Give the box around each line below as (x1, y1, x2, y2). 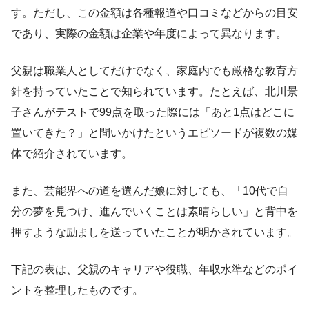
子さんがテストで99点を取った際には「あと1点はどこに (11, 106, 295, 119)
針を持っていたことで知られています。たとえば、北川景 (11, 86, 298, 98)
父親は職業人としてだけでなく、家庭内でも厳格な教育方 (11, 65, 298, 77)
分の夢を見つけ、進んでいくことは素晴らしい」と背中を (11, 206, 298, 218)
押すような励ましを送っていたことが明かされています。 (11, 226, 298, 239)
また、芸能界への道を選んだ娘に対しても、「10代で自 (11, 185, 288, 197)
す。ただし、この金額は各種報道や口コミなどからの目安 (11, 7, 298, 19)
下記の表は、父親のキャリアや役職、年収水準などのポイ (11, 263, 298, 276)
